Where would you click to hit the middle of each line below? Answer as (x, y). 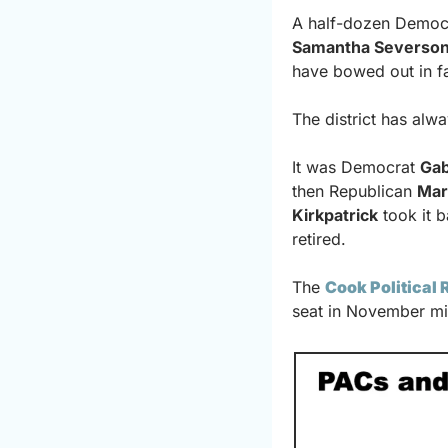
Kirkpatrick (335, 214)
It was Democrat (356, 166)
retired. (319, 238)
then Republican (354, 190)
